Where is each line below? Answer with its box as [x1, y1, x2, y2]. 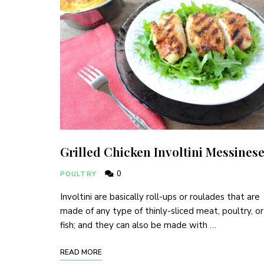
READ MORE [60, 247, 102, 257]
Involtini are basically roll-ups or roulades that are [60, 191, 260, 203]
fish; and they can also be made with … [60, 219, 216, 231]
